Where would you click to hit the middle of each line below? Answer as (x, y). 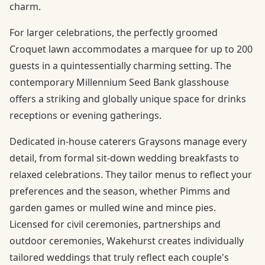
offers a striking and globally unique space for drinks (128, 99)
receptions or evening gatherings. (85, 116)
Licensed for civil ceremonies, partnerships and (115, 224)
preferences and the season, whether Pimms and (120, 191)
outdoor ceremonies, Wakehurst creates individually (127, 241)
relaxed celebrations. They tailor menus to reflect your (131, 175)
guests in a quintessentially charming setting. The (120, 66)
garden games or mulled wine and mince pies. (113, 208)
